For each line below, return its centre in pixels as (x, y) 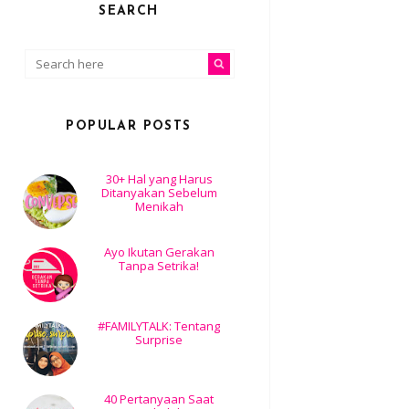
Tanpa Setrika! (159, 266)
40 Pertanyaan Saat (159, 399)
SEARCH (129, 11)
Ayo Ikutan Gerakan (159, 252)
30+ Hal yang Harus (159, 179)
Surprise (159, 339)
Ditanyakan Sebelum (159, 193)
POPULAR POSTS (129, 127)
